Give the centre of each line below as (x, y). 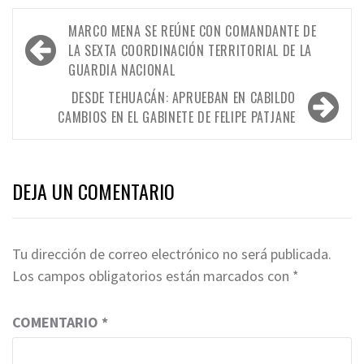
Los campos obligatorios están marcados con (152, 276)
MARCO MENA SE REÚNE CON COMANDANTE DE (193, 31)
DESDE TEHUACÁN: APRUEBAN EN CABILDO (183, 98)
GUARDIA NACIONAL (122, 70)
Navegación (71, 30)
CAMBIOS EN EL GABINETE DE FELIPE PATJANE (177, 117)
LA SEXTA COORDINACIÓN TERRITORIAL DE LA (190, 51)
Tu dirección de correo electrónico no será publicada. (172, 254)
